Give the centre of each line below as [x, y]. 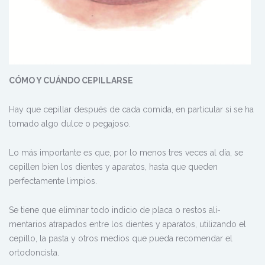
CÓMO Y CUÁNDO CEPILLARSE [71, 80]
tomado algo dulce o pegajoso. [70, 123]
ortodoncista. [34, 252]
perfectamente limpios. [53, 181]
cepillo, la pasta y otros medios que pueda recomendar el [121, 238]
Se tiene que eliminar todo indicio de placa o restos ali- [115, 210]
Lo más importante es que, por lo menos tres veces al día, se [126, 152]
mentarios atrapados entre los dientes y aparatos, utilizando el [127, 224]
